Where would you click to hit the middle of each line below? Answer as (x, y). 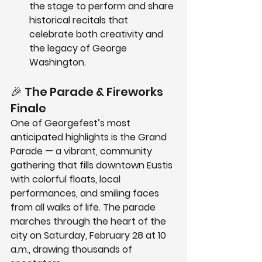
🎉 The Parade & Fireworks (88, 92)
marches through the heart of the (89, 222)
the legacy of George (79, 49)
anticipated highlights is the (74, 137)
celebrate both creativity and (97, 35)
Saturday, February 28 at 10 (106, 236)
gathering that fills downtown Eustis (93, 166)
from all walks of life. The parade (84, 208)
